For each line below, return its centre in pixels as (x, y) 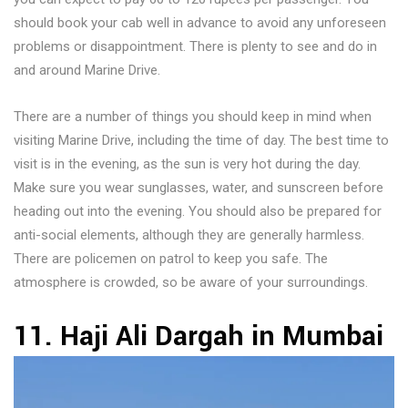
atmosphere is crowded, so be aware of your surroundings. (191, 283)
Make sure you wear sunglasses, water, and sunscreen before (199, 188)
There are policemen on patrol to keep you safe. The (171, 259)
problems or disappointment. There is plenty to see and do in (195, 47)
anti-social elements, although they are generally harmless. (189, 235)
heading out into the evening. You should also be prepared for (198, 212)
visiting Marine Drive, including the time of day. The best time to (201, 141)
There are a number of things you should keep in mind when (193, 117)
